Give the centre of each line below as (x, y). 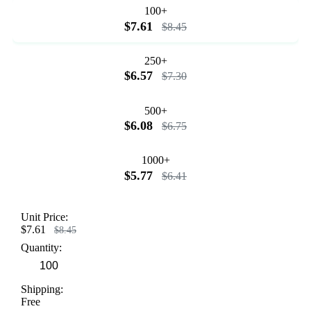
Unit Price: (44, 217)
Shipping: (42, 289)
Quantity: (41, 248)
